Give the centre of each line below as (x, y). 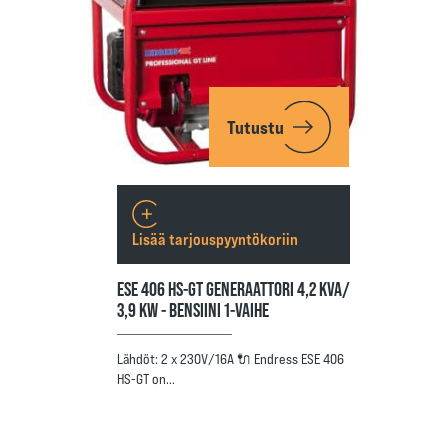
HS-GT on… (146, 379)
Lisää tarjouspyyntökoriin (215, 238)
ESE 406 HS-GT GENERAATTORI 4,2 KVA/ (233, 288)
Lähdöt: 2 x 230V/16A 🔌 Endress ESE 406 (230, 359)
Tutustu (255, 127)
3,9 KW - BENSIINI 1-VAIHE (193, 309)
